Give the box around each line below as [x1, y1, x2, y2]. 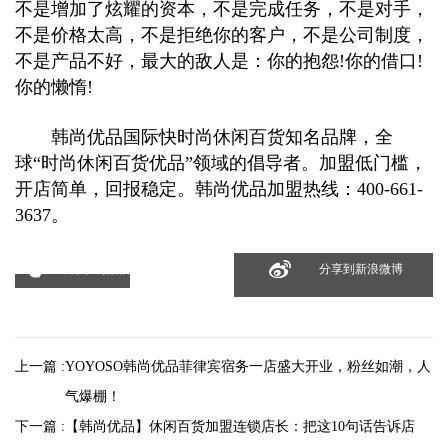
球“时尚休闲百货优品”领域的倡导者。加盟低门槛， [15, 152, 427, 173]
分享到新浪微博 [318, 261, 403, 276]
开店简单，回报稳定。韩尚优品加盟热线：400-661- [15, 178, 423, 199]
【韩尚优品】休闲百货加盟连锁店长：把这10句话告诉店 [65, 418, 415, 434]
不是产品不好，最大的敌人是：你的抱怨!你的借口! [15, 50, 423, 71]
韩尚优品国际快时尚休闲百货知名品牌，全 [15, 126, 393, 147]
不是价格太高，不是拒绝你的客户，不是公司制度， [15, 24, 429, 45]
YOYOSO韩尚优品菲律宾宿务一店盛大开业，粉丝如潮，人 [65, 358, 431, 374]
